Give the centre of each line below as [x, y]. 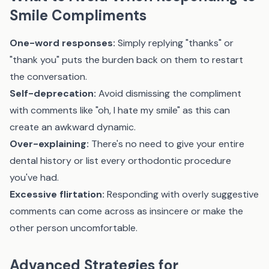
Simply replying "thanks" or [174, 43]
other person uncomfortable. [74, 228]
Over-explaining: [49, 144]
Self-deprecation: [53, 93]
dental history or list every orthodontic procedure [120, 161]
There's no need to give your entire [167, 144]
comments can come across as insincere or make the [126, 211]
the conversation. [48, 77]
